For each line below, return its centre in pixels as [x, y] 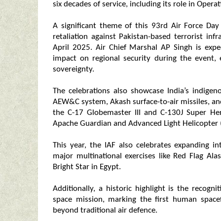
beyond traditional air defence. [105, 210]
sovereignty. [74, 69]
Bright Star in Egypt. [87, 167]
